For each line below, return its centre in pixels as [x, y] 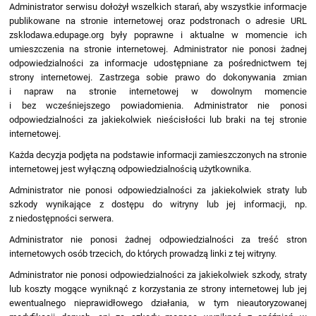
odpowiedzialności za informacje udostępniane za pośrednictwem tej [158, 63]
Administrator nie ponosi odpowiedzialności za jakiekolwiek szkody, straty [158, 275]
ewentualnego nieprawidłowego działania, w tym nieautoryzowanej [158, 303]
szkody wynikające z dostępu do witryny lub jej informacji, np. [158, 204]
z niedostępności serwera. [62, 218]
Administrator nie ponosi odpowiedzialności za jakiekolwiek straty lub [158, 190]
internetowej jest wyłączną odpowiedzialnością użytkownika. [130, 169]
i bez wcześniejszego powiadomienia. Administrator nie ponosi [158, 105]
